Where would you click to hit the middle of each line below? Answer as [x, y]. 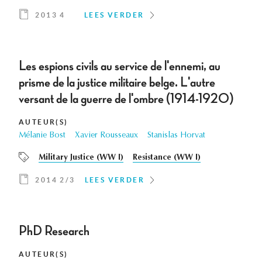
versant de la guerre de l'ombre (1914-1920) [126, 99]
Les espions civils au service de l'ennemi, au [120, 66]
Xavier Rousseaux [106, 136]
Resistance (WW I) [167, 158]
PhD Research [54, 231]
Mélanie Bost [42, 136]
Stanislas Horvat [176, 136]
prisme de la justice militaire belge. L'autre [117, 83]
